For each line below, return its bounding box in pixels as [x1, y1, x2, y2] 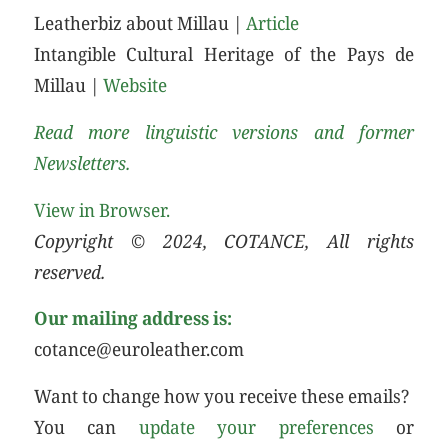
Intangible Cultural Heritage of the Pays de [33, 41, 415, 67]
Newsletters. [33, 150, 130, 175]
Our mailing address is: [33, 305, 232, 331]
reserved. [33, 258, 105, 284]
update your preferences [138, 413, 374, 439]
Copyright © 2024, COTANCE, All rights [33, 227, 415, 253]
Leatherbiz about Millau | [33, 10, 246, 36]
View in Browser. [33, 196, 170, 222]
